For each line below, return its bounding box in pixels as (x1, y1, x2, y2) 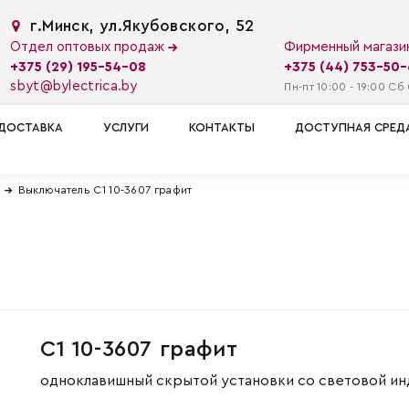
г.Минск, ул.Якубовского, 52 (30, 18, 255, 34)
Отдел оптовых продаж (10, 40, 169, 54)
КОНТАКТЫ (189, 121, 255, 133)
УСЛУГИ (103, 121, 149, 133)
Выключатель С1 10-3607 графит (17, 184, 193, 195)
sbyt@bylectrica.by (10, 79, 138, 93)
